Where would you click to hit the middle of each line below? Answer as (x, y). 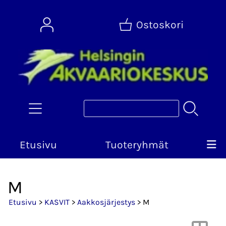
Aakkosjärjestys (106, 202)
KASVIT (57, 202)
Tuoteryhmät (137, 145)
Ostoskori (160, 25)
